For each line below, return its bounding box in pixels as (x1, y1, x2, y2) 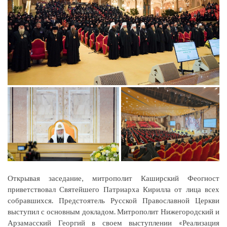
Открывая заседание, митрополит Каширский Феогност (8, 173, 219, 183)
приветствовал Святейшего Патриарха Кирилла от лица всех (8, 184, 219, 194)
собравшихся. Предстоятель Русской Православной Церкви (8, 196, 219, 205)
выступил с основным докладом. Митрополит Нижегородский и (8, 207, 219, 216)
